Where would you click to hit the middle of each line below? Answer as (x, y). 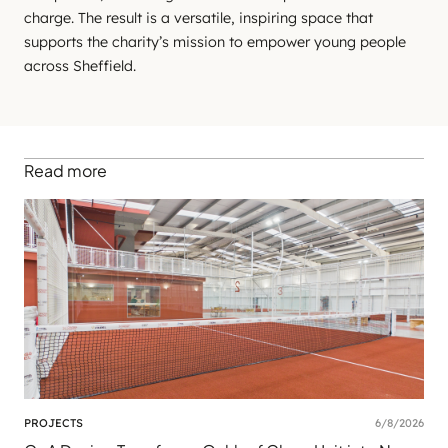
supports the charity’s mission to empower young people (215, 42)
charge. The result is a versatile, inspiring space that (198, 18)
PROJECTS (53, 423)
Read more (65, 170)
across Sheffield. (80, 66)
